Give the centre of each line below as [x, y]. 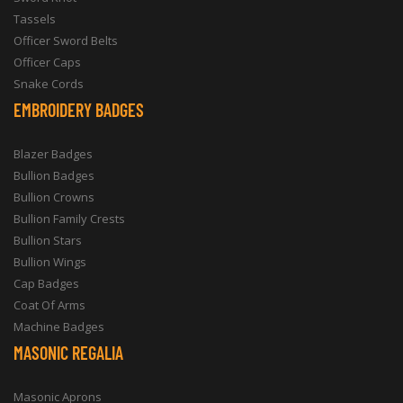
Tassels [35, 19]
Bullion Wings [50, 262]
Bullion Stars [48, 240]
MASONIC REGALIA [68, 353]
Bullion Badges [54, 175]
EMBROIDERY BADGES [79, 110]
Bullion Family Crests [69, 219]
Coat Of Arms [49, 305]
